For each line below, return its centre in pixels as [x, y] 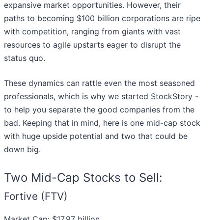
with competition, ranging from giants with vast [92, 32]
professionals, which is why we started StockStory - [101, 96]
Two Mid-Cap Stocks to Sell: [83, 178]
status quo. [25, 58]
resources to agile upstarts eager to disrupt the [92, 45]
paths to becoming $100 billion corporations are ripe [102, 18]
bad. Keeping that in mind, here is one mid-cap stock [102, 123]
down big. [22, 150]
